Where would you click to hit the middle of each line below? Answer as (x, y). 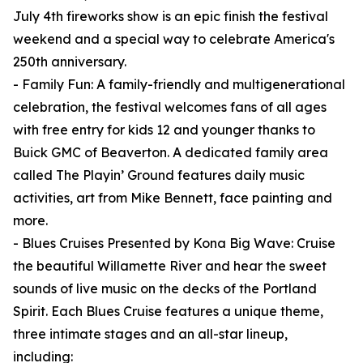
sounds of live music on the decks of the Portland (165, 289)
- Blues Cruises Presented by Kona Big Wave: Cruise (174, 243)
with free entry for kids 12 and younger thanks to (164, 130)
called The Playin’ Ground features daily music (159, 175)
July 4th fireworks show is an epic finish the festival (171, 17)
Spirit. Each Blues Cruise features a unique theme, (168, 312)
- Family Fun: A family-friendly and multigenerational (179, 85)
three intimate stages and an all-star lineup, (150, 334)
